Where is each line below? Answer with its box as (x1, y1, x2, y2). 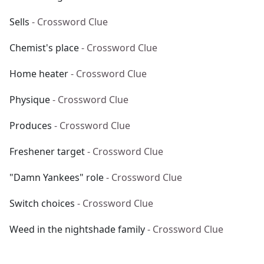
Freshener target (9, 145, 85, 158)
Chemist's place (9, 41, 79, 54)
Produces (9, 119, 52, 132)
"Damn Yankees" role (9, 171, 104, 184)
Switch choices (9, 197, 75, 210)
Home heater (9, 67, 68, 80)
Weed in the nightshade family (9, 223, 145, 236)
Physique (9, 93, 50, 106)
